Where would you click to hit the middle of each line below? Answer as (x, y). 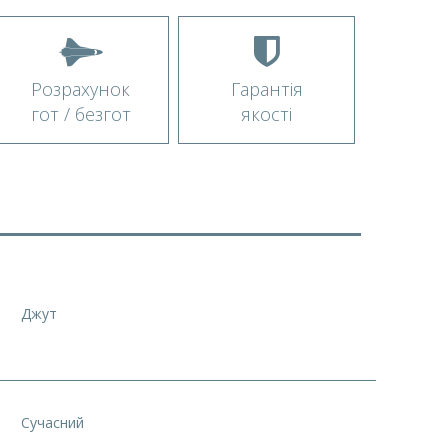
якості (266, 114)
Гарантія (266, 89)
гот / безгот (80, 114)
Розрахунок (80, 89)
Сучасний (52, 422)
